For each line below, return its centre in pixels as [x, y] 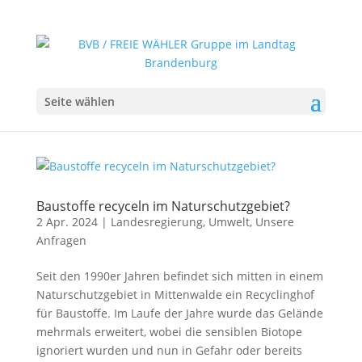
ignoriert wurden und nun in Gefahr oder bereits [169, 350]
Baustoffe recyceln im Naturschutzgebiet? [163, 206]
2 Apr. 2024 [67, 222]
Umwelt [229, 222]
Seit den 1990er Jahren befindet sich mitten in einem [179, 276]
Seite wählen [79, 101]
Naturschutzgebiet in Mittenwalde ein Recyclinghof [175, 295]
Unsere [274, 222]
